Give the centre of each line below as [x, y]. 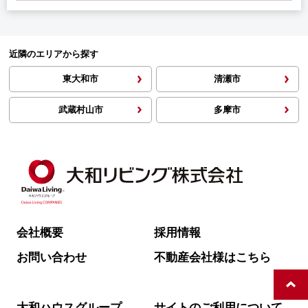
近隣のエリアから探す [54, 54]
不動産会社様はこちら [212, 257]
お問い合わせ [52, 257]
